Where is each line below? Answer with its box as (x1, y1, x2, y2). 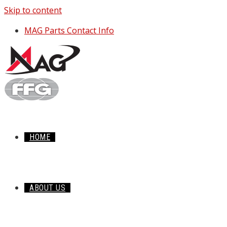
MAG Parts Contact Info (24, 25, 114, 36)
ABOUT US (29, 183, 65, 193)
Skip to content (4, 5, 62, 16)
